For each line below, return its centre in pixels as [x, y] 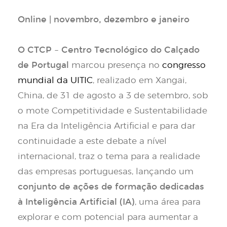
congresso [184, 65]
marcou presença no [116, 65]
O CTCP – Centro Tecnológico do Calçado [109, 50]
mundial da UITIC [55, 80]
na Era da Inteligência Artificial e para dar [106, 126]
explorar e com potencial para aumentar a [108, 217]
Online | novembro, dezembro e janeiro [104, 20]
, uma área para [168, 202]
